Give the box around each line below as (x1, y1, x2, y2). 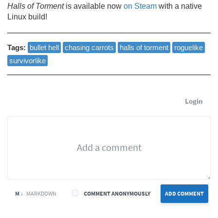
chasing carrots (65, 43, 114, 52)
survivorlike (9, 56, 46, 65)
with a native (157, 1, 202, 10)
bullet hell (30, 43, 59, 52)
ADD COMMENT (165, 189, 204, 197)
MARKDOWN (23, 189, 56, 197)
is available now (64, 1, 124, 10)
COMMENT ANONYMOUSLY (84, 189, 150, 197)
